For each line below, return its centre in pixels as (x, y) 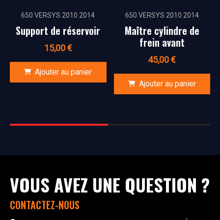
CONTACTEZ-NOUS (45, 205)
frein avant (162, 42)
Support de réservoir (58, 30)
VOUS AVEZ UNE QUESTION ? (110, 184)
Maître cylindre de (162, 30)
